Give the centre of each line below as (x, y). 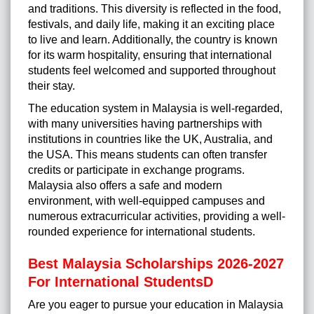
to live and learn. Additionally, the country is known (153, 40)
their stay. (52, 86)
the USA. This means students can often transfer (148, 155)
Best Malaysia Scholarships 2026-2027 (156, 264)
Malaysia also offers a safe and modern (125, 186)
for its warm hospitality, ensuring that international (150, 55)
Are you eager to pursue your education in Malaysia (156, 305)
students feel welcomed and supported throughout (152, 71)
